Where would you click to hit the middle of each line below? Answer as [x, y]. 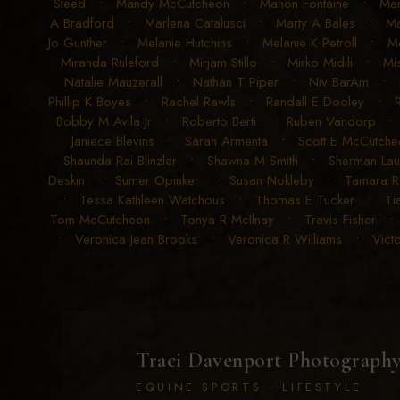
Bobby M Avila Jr [104, 122]
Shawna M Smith [253, 161]
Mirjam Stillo [223, 63]
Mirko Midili [320, 63]
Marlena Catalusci [195, 24]
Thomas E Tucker [304, 200]
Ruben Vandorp [331, 122]
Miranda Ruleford [110, 63]
